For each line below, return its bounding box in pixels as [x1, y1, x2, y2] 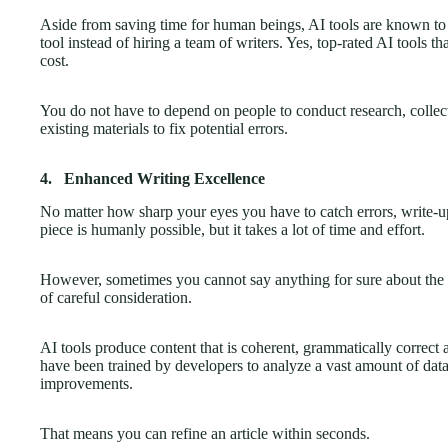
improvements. [40, 374, 137, 392]
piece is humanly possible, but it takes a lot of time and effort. [40, 220, 429, 238]
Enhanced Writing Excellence [64, 170, 265, 188]
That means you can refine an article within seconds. [40, 424, 370, 442]
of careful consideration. [40, 288, 192, 306]
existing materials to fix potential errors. [40, 120, 288, 138]
